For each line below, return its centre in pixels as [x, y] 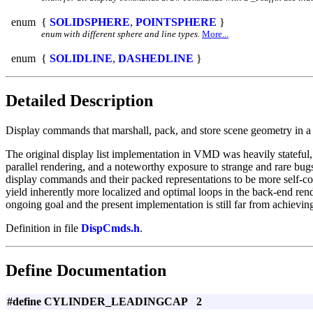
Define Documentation [86, 270]
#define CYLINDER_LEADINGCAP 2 [104, 301]
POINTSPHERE [176, 22]
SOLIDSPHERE [90, 22]
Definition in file [43, 228]
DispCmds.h [110, 228]
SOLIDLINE [81, 58]
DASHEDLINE [156, 58]
